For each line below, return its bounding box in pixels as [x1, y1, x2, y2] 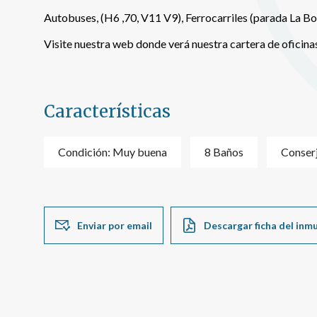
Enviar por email [77, 219, 152, 231]
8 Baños [204, 145, 243, 158]
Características [44, 100, 171, 122]
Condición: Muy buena [58, 145, 167, 158]
